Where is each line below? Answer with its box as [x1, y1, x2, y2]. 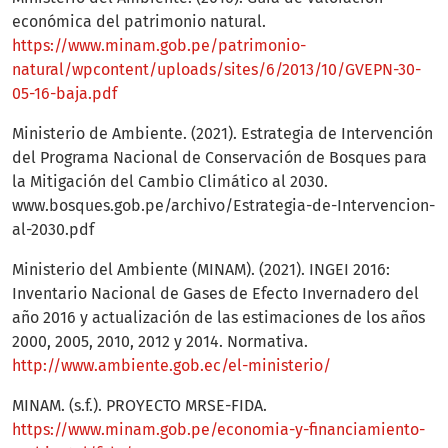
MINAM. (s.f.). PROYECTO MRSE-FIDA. [12, 396, 267, 416]
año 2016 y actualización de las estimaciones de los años [12, 308, 425, 328]
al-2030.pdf [12, 220, 94, 240]
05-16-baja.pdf [12, 84, 117, 104]
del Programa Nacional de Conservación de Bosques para [12, 148, 427, 168]
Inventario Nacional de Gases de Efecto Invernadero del [12, 284, 419, 304]
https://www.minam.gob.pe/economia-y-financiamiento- [12, 420, 425, 440]
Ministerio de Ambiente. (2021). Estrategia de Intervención [12, 124, 433, 144]
